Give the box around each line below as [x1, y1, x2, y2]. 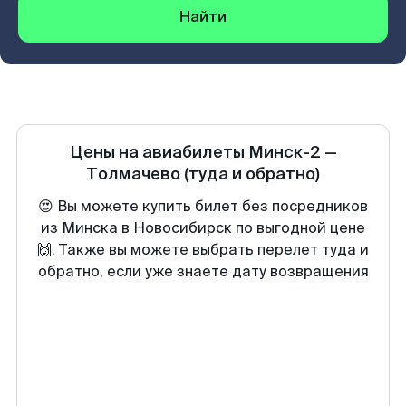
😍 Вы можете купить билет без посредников [38, 197, 368, 216]
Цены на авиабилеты [69, 141, 248, 163]
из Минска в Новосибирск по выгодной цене [41, 218, 365, 237]
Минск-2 [247, 141, 321, 163]
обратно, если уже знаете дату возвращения [37, 262, 369, 281]
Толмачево [86, 163, 180, 185]
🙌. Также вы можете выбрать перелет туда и [37, 240, 369, 259]
